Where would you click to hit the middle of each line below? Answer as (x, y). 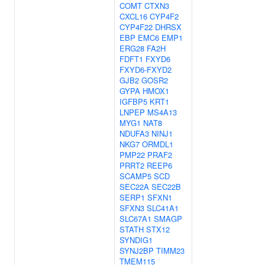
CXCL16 (133, 16)
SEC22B (166, 187)
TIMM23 (170, 251)
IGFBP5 (133, 101)
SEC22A (134, 187)
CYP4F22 (136, 27)
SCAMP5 (135, 176)
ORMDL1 (158, 144)
